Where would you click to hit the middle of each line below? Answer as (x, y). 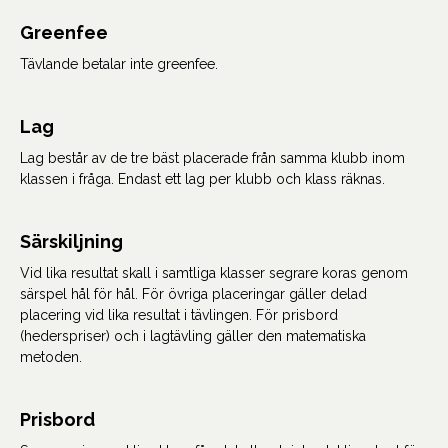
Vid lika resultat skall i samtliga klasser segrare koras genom (214, 273)
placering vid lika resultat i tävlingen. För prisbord (179, 315)
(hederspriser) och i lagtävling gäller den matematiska (193, 336)
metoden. (51, 357)
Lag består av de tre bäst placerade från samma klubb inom (212, 158)
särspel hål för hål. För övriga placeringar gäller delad (193, 294)
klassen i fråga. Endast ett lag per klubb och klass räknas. (202, 179)
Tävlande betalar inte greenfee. (121, 64)
